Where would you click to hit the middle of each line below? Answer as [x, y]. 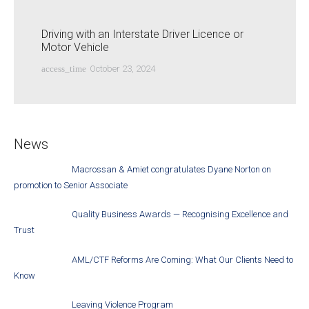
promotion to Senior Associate [70, 185]
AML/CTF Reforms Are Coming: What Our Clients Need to [183, 259]
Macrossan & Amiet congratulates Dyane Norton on [172, 169]
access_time [63, 69]
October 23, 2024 [122, 69]
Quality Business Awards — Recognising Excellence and [180, 215]
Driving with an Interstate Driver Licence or [142, 34]
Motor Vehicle [75, 48]
